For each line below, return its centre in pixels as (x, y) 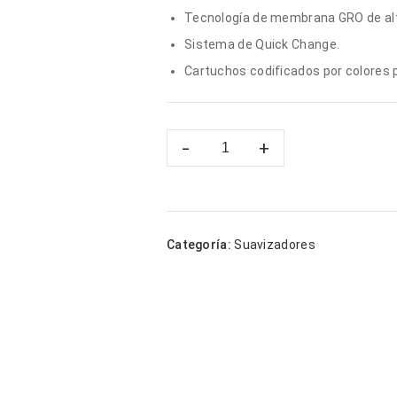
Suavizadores (275, 244)
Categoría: (200, 244)
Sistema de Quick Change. (262, 44)
